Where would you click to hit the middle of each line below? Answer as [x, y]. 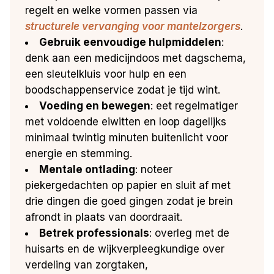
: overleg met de [190, 233]
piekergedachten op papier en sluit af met [128, 185]
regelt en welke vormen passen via [112, 10]
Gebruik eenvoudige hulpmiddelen [131, 42]
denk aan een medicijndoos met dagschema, [136, 58]
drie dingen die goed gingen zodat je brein [129, 201]
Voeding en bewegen [95, 106]
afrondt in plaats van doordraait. [104, 217]
